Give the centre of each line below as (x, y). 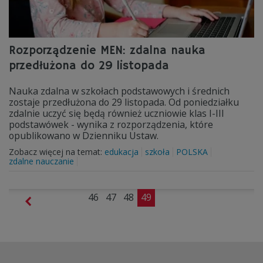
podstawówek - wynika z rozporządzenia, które (111, 124)
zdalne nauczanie (41, 161)
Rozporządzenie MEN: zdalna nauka (107, 51)
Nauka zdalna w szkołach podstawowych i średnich (119, 91)
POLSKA (192, 152)
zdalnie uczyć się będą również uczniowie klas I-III (117, 113)
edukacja (122, 152)
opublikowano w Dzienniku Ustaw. (84, 136)
